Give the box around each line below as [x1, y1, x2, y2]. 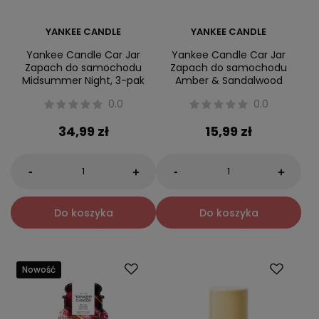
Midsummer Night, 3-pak [22, 73, 145, 88]
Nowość [22, 263, 56, 276]
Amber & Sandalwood [174, 73, 283, 88]
